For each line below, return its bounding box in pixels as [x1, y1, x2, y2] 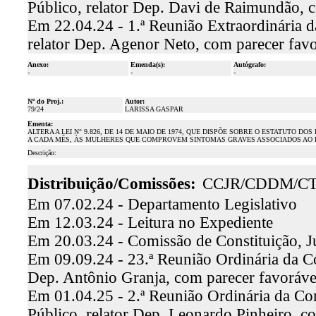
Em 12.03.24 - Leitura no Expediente [27, 214, 273, 231]
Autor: [124, 97, 145, 105]
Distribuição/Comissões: [27, 175, 196, 193]
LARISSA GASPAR [124, 105, 183, 113]
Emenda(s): [130, 61, 165, 68]
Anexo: [27, 61, 49, 68]
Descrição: [27, 149, 56, 157]
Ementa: [27, 120, 53, 128]
